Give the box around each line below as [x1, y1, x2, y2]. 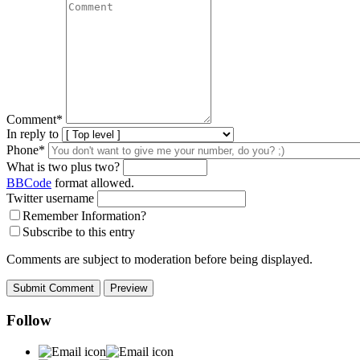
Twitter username [6, 191, 94, 206]
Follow [6, 312, 51, 329]
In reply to [6, 127, 59, 141]
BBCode [6, 176, 51, 190]
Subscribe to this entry [22, 225, 135, 239]
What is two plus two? [6, 160, 120, 174]
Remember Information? [22, 209, 146, 223]
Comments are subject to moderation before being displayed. [6, 252, 313, 267]
